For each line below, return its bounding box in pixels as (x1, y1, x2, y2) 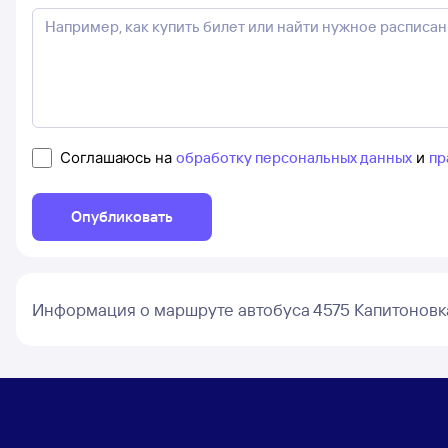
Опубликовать (71, 207, 173, 226)
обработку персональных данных (176, 148, 412, 167)
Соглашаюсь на (60, 148, 176, 167)
